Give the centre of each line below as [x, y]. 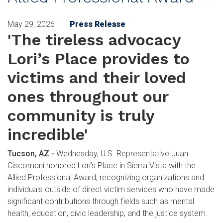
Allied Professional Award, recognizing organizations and [106, 177]
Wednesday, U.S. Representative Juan [122, 154]
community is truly [81, 115]
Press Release [98, 24]
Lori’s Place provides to [99, 59]
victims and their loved [97, 78]
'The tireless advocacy [94, 40]
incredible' [48, 134]
